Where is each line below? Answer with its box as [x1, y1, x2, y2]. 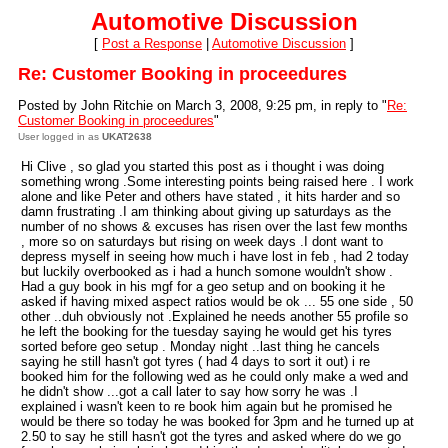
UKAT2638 [102, 131, 152, 142]
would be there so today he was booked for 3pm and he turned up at [21, 414, 414, 429]
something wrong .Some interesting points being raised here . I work [21, 174, 414, 189]
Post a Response [102, 36, 202, 51]
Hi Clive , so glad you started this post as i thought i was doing [21, 159, 384, 174]
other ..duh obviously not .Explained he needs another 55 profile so [21, 309, 408, 324]
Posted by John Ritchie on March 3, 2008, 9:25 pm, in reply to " [18, 98, 387, 113]
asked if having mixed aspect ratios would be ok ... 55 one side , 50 [21, 294, 413, 309]
